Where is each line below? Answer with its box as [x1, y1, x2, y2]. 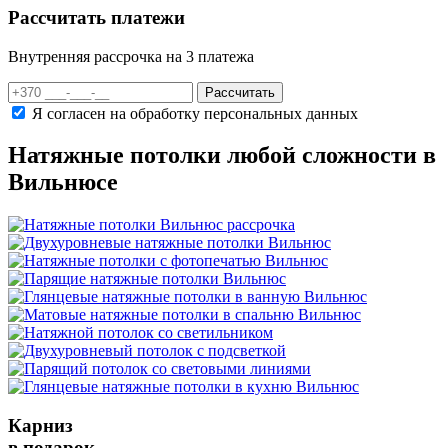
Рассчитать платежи [8, 6, 185, 28]
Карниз [8, 415, 73, 437]
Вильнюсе [8, 169, 118, 196]
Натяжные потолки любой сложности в [8, 142, 436, 169]
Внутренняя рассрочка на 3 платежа [8, 47, 254, 65]
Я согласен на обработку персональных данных [32, 104, 358, 122]
